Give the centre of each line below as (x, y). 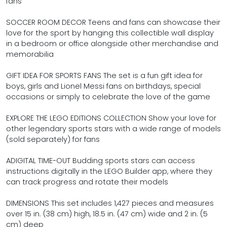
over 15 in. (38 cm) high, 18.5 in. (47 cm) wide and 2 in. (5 (107, 214)
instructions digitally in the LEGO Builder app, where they (109, 171)
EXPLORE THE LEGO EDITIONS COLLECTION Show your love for (111, 118)
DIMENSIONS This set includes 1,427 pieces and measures (110, 203)
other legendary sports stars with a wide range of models (113, 129)
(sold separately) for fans (53, 139)
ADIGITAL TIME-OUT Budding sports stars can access (101, 161)
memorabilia (30, 54)
